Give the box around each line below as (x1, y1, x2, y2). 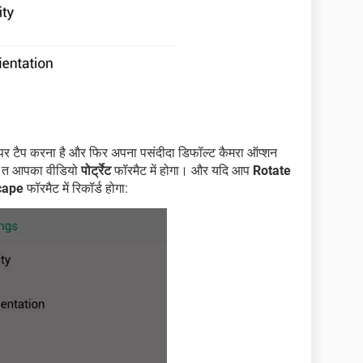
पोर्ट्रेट (81, 162, 111, 178)
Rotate (253, 162, 291, 178)
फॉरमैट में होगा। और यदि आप (111, 162, 253, 178)
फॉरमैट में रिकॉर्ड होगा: (23, 180, 128, 196)
